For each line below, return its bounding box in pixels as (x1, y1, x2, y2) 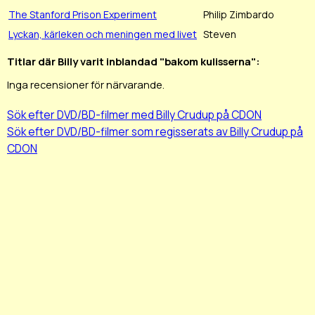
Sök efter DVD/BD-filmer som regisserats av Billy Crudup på (7, 124, 303, 140)
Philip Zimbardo (203, 7, 274, 21)
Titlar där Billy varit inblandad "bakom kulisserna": (7, 53, 259, 68)
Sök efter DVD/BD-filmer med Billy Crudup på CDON (7, 107, 262, 123)
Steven (203, 27, 236, 41)
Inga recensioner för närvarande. (7, 77, 165, 92)
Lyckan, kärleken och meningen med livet (8, 27, 197, 41)
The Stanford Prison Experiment (8, 7, 157, 21)
